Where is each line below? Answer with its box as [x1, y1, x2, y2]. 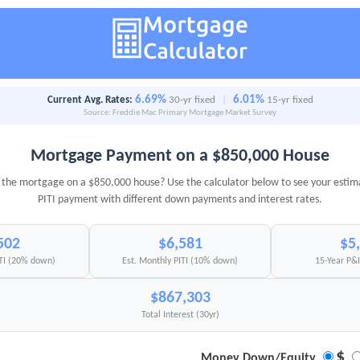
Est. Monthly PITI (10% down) [122, 256, 238, 267]
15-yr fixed [266, 95, 313, 106]
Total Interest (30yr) [141, 310, 219, 321]
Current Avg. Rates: [47, 95, 133, 106]
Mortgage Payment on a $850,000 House [31, 147, 329, 166]
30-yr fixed [168, 95, 215, 106]
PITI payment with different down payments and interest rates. [38, 194, 322, 207]
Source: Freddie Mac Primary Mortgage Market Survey [84, 108, 276, 118]
